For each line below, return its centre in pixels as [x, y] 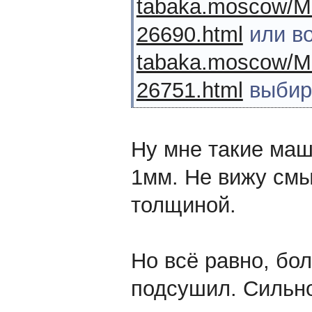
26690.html [189, 35]
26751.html [189, 91]
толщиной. [183, 205]
